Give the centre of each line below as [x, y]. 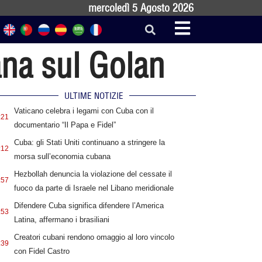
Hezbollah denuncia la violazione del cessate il [93, 174]
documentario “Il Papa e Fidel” [65, 125]
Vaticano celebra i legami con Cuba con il [84, 111]
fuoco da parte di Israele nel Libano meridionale [94, 188]
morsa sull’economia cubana [62, 157]
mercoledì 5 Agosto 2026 [141, 8]
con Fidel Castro [42, 251]
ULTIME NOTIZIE [94, 96]
